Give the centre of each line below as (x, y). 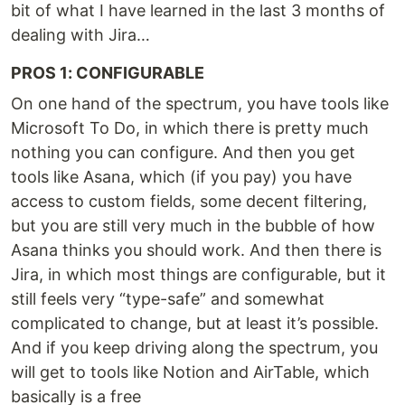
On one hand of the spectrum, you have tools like (200, 104)
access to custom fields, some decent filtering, (189, 201)
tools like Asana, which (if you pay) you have (181, 177)
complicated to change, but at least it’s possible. (195, 323)
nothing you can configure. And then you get (183, 152)
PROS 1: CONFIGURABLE (108, 73)
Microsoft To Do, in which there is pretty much (190, 128)
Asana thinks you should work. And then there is (196, 250)
